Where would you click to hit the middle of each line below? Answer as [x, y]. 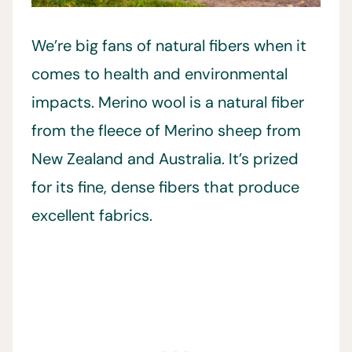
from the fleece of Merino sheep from [166, 131]
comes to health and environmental [159, 74]
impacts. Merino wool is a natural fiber [168, 103]
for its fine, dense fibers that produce [165, 187]
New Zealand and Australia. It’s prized [165, 159]
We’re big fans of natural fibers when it [169, 46]
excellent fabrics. [92, 216]
